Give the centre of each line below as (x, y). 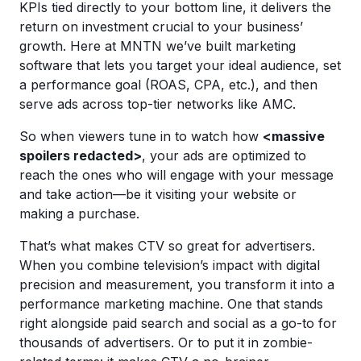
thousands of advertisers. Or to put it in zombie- (166, 342)
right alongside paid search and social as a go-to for (178, 323)
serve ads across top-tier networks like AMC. (158, 104)
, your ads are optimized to (224, 156)
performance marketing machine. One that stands (171, 304)
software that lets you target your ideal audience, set (180, 65)
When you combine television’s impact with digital (170, 265)
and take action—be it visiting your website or (158, 194)
